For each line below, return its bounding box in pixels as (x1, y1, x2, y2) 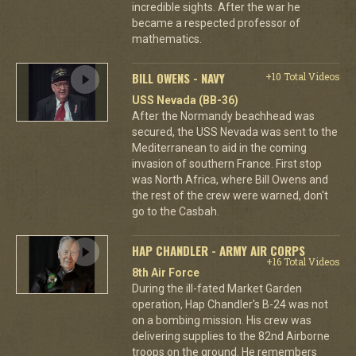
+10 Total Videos (265, 69, 340, 83)
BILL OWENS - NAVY (131, 68, 225, 87)
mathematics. (131, 32, 202, 45)
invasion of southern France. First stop (131, 157, 322, 170)
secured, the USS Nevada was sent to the (131, 125, 338, 138)
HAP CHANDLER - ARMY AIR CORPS (131, 241, 305, 259)
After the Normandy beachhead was (131, 109, 315, 122)
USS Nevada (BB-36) (131, 93, 238, 106)
